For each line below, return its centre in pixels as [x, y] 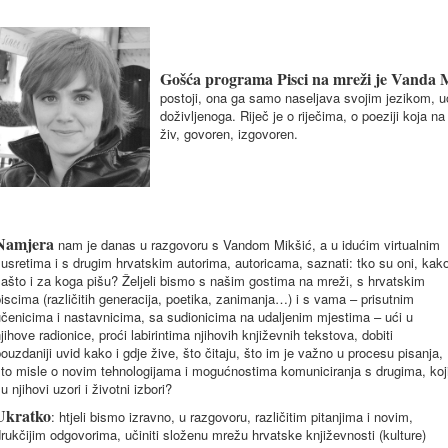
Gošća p [187, 78]
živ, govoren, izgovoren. [229, 133]
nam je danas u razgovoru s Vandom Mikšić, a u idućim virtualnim [247, 244]
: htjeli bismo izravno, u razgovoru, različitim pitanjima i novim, [232, 416]
